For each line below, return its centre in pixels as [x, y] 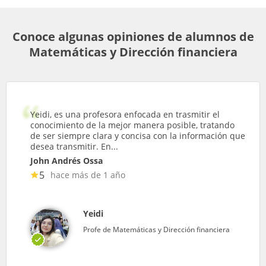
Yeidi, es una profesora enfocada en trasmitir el [125, 114]
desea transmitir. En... [74, 146]
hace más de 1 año [88, 175]
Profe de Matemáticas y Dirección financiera [156, 229]
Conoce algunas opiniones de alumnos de [133, 36]
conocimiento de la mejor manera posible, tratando [132, 125]
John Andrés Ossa [66, 160]
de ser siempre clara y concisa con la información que [138, 135]
